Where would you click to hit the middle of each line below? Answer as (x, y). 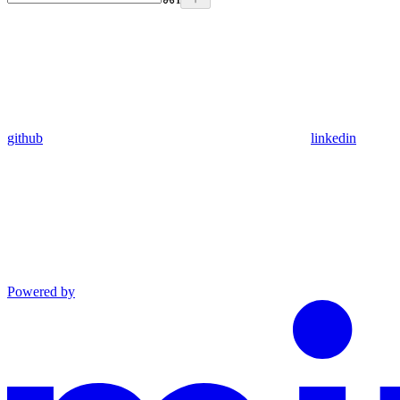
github (25, 138)
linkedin (333, 138)
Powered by (41, 292)
